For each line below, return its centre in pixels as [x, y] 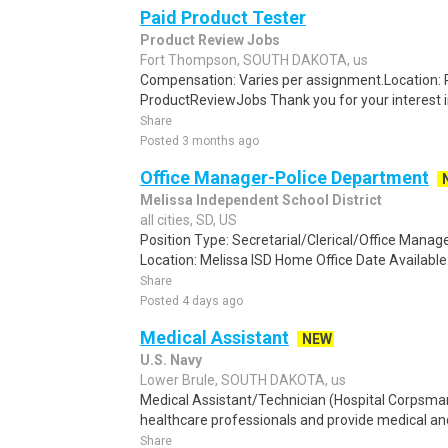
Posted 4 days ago [191, 301]
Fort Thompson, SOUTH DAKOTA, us [254, 60]
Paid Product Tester [223, 17]
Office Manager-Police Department [284, 177]
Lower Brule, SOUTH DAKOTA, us [243, 380]
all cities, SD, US [188, 220]
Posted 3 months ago [199, 141]
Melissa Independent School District [261, 200]
